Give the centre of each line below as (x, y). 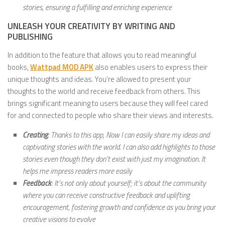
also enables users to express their (150, 67)
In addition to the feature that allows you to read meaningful (102, 55)
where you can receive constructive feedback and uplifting (106, 195)
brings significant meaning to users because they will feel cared (108, 103)
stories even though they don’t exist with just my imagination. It (114, 159)
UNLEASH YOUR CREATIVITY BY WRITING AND (91, 26)
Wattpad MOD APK (62, 67)
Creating (35, 135)
